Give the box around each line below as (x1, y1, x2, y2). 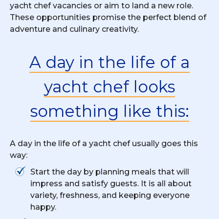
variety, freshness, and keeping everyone (30, 190, 190, 200)
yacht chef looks (44, 76, 175, 96)
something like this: (30, 101, 189, 121)
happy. (30, 202, 56, 212)
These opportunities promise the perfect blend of (10, 12, 206, 22)
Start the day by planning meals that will (30, 167, 189, 176)
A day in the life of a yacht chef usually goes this (10, 138, 198, 148)
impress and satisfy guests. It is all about (30, 178, 192, 188)
